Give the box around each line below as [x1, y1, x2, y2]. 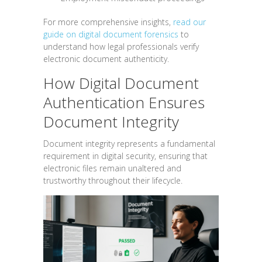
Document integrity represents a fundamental [43, 137, 215, 149]
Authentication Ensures [43, 91, 205, 113]
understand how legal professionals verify [43, 40, 199, 52]
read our [173, 16, 206, 27]
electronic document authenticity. [43, 53, 169, 64]
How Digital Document [43, 72, 199, 94]
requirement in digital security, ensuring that [43, 150, 208, 161]
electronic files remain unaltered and [43, 162, 181, 174]
